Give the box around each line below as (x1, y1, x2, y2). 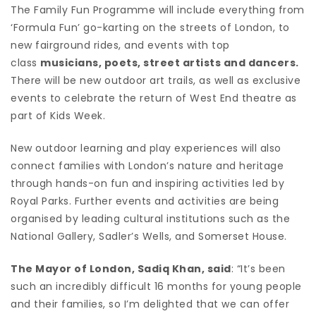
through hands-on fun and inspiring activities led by (11, 176, 284, 190)
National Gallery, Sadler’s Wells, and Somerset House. (11, 229, 287, 243)
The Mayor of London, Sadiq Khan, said (11, 261, 231, 276)
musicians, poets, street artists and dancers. (40, 55, 299, 70)
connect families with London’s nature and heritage (11, 158, 284, 173)
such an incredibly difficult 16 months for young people (11, 279, 302, 293)
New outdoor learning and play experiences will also (11, 140, 281, 155)
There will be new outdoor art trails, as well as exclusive (11, 73, 300, 87)
